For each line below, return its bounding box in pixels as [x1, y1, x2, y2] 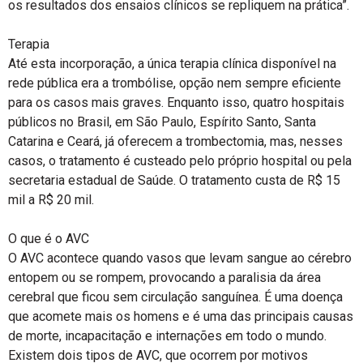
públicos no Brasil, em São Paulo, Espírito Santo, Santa [8, 114, 316, 130]
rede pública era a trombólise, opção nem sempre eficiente [8, 75, 341, 91]
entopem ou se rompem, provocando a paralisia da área [8, 270, 321, 285]
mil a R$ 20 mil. [8, 192, 94, 207]
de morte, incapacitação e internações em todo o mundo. [8, 328, 327, 344]
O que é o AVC [8, 231, 89, 246]
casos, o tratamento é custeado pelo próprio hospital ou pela [8, 153, 352, 169]
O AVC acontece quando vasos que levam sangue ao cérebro [8, 250, 352, 266]
